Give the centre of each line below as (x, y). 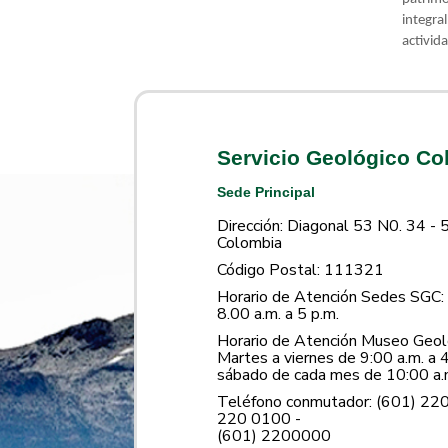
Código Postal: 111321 (301, 269)
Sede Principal (266, 191)
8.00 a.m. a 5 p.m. (278, 313)
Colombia (250, 242)
